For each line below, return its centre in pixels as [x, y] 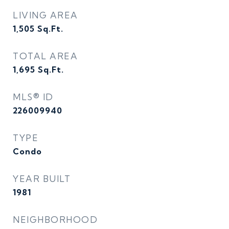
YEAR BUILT [42, 179]
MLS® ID [33, 97]
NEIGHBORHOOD [55, 220]
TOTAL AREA [45, 56]
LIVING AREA [45, 15]
